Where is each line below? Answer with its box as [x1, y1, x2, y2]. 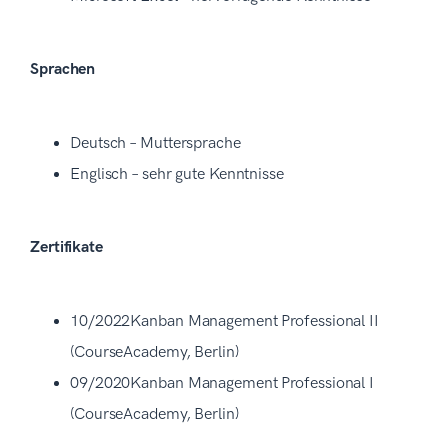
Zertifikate [30, 237, 103, 257]
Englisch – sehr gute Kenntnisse [70, 164, 288, 184]
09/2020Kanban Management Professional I [70, 373, 375, 393]
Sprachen [30, 59, 96, 79]
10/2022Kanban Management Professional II [70, 311, 379, 331]
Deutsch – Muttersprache [70, 133, 245, 153]
